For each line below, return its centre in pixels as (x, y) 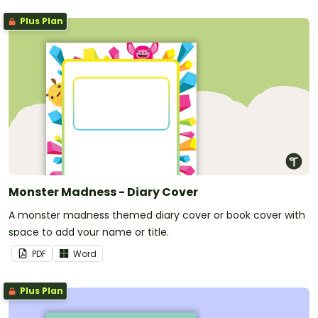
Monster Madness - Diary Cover (103, 192)
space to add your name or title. (89, 232)
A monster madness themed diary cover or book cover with (157, 215)
